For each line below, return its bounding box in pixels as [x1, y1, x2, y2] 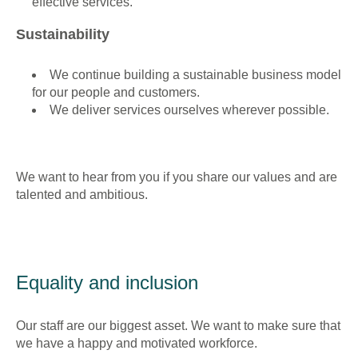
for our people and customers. [32, 86, 200, 99]
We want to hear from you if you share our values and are [16, 170, 337, 184]
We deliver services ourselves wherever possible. [50, 103, 329, 117]
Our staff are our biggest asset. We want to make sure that [16, 319, 340, 332]
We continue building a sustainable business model [50, 68, 341, 82]
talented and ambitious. [16, 188, 148, 201]
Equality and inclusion [16, 272, 198, 293]
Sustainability [16, 26, 109, 42]
